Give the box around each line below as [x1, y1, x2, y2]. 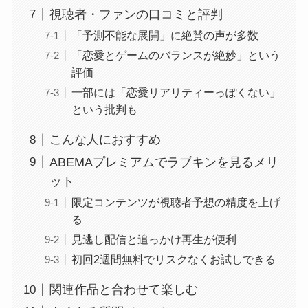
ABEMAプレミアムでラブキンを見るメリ [49, 155, 278, 169]
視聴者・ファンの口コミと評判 [49, 7, 223, 21]
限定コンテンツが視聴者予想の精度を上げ [71, 195, 280, 208]
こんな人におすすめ [49, 133, 161, 147]
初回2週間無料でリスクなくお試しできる [71, 252, 276, 265]
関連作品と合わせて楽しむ [49, 283, 198, 297]
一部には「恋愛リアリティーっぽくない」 [71, 85, 280, 98]
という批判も [71, 102, 137, 115]
